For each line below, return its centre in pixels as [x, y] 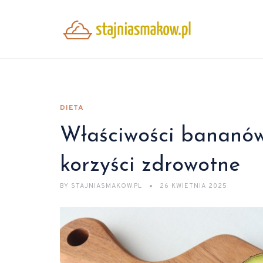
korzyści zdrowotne [150, 166]
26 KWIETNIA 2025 [193, 186]
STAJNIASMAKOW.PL [107, 186]
